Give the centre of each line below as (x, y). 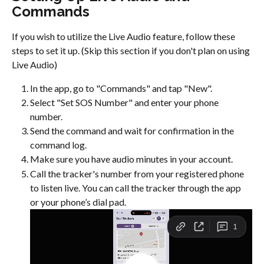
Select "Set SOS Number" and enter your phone (125, 103)
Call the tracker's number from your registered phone (138, 173)
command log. (58, 145)
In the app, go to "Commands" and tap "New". (121, 88)
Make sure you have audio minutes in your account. (131, 159)
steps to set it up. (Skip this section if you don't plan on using (132, 50)
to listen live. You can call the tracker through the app (136, 187)
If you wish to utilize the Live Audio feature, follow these (124, 36)
